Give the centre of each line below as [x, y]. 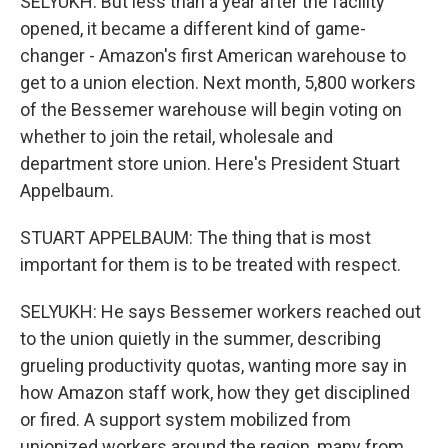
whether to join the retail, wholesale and [176, 136]
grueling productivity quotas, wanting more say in [213, 365]
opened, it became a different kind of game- [193, 28]
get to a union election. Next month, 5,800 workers [218, 82]
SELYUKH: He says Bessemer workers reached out [220, 311]
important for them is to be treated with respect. [210, 264]
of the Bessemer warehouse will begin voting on [211, 109]
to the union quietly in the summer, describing [200, 338]
